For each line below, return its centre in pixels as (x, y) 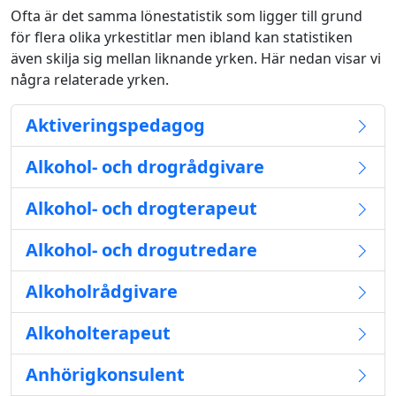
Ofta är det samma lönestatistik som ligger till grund (187, 16)
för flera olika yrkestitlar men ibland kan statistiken (182, 37)
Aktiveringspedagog (115, 125)
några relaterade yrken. (90, 80)
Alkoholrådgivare (102, 291)
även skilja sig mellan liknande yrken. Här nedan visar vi (196, 58)
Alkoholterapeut (98, 333)
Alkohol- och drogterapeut (141, 208)
